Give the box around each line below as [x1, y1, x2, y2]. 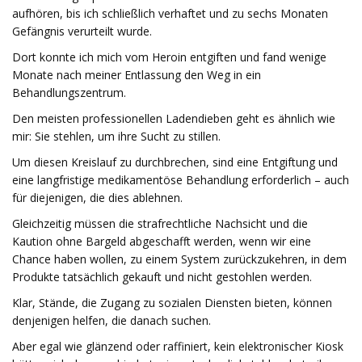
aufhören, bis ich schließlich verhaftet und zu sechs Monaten [12, 6, 328, 21]
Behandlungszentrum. [12, 85, 126, 100]
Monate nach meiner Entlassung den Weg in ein [12, 67, 261, 82]
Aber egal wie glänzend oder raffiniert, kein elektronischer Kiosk [12, 339, 343, 354]
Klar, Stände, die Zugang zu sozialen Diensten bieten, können [12, 295, 332, 310]
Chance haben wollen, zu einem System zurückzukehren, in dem [12, 251, 347, 267]
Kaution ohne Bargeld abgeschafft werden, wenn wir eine [12, 234, 311, 249]
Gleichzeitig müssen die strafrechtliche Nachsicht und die [12, 216, 308, 231]
